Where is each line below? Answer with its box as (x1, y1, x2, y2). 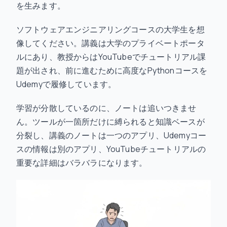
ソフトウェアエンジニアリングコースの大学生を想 (16, 24, 205, 35)
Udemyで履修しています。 (16, 79, 117, 90)
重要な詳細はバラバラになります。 (16, 157, 147, 168)
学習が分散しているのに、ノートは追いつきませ (16, 102, 197, 113)
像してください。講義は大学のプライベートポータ (16, 37, 205, 49)
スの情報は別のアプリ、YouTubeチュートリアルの (16, 143, 206, 155)
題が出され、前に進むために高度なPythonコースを (16, 65, 208, 76)
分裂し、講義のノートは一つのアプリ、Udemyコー (16, 130, 206, 141)
